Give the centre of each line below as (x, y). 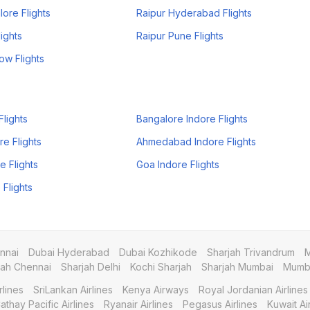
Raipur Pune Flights (180, 36)
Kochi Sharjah (161, 267)
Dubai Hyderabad (69, 252)
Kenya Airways (156, 290)
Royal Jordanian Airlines (253, 290)
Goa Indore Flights (178, 164)
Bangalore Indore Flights (192, 119)
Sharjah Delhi (91, 267)
